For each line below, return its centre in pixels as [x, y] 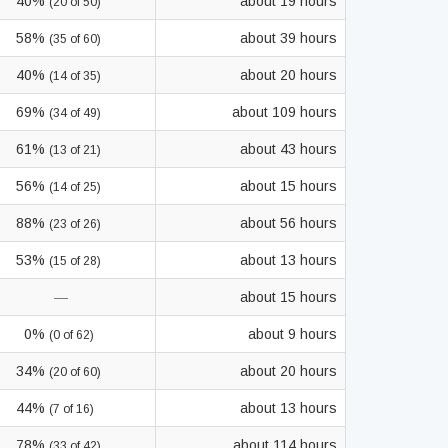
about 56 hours [288, 223]
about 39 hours [288, 38]
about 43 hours [288, 149]
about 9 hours [292, 334]
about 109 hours [284, 112]
